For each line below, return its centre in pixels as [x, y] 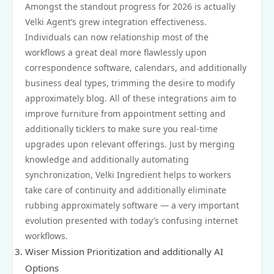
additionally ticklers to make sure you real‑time [121, 129]
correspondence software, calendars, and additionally [136, 68]
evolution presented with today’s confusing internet [131, 220]
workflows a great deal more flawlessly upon [116, 52]
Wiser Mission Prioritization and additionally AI [124, 251]
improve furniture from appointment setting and [125, 113]
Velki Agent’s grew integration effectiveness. [116, 22]
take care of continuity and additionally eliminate [126, 190]
